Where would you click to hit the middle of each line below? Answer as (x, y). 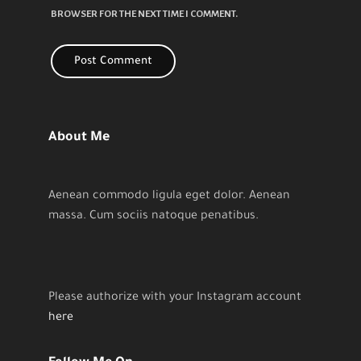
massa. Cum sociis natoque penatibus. (154, 216)
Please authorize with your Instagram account (175, 298)
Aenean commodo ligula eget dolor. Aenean (169, 196)
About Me (79, 138)
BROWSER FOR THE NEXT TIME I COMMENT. (144, 15)
